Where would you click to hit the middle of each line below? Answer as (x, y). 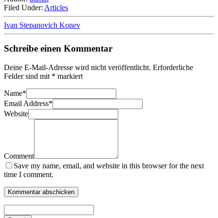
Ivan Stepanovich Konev (42, 25)
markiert (69, 76)
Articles (56, 7)
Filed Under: (24, 7)
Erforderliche (173, 68)
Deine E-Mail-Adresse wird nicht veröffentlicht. (77, 68)
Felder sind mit (28, 76)
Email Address (26, 104)
